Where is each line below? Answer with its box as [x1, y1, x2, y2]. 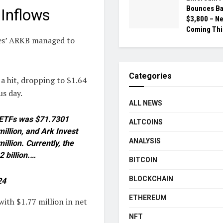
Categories [129, 71, 172, 81]
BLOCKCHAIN [129, 174, 173, 183]
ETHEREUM [129, 193, 167, 202]
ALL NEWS [129, 99, 162, 107]
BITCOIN [129, 155, 157, 164]
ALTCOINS [129, 117, 163, 126]
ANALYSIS [129, 136, 161, 145]
